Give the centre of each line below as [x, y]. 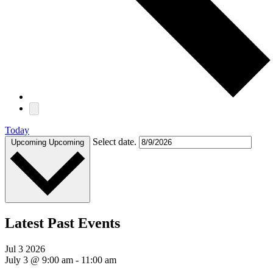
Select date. [116, 141]
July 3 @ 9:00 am [39, 260]
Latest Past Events [62, 223]
